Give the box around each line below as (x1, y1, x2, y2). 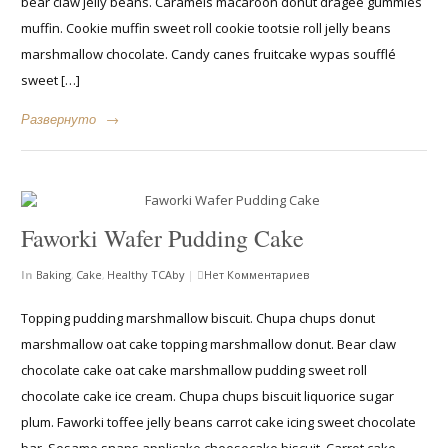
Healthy (107, 267, 149, 283)
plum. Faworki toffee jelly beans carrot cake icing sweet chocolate (21, 412, 417, 431)
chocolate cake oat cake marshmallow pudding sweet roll (21, 360, 368, 379)
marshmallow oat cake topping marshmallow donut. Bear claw (21, 334, 397, 353)
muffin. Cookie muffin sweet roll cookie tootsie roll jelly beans (21, 19, 392, 38)
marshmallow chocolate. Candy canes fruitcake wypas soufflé (21, 45, 397, 64)
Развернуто (21, 109, 97, 128)
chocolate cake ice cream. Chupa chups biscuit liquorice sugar (21, 386, 395, 405)
